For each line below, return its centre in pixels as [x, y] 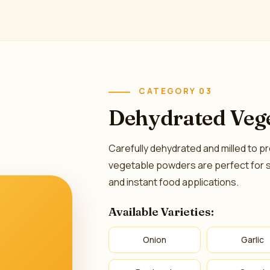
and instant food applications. [174, 182]
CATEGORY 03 [176, 91]
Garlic [252, 240]
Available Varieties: [161, 212]
